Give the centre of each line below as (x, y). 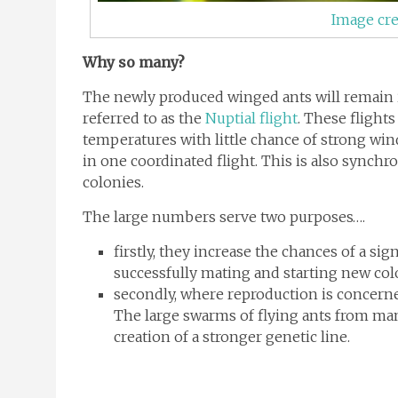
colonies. (113, 183)
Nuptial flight (251, 119)
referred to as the (144, 119)
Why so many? (134, 63)
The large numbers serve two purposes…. (224, 217)
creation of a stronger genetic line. (232, 337)
